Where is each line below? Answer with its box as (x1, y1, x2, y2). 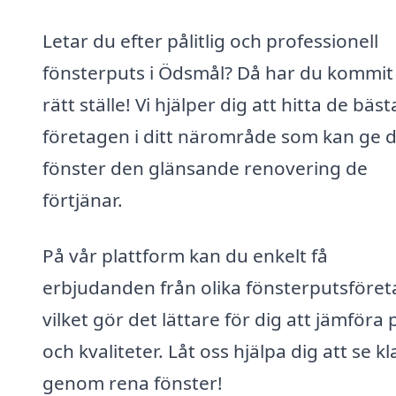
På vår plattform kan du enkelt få (42, 243, 328, 269)
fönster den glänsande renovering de (42, 155, 368, 180)
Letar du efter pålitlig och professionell (42, 27, 378, 53)
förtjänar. (42, 187, 123, 212)
